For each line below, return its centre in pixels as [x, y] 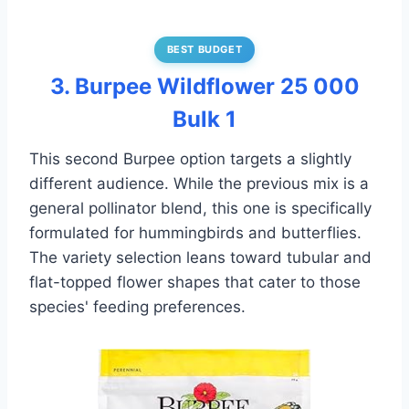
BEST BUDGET [204, 50]
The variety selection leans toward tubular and [200, 258]
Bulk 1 [204, 120]
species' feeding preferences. [137, 307]
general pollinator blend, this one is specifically [200, 209]
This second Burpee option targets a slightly [190, 159]
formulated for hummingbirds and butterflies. [195, 233]
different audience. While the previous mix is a [199, 184]
